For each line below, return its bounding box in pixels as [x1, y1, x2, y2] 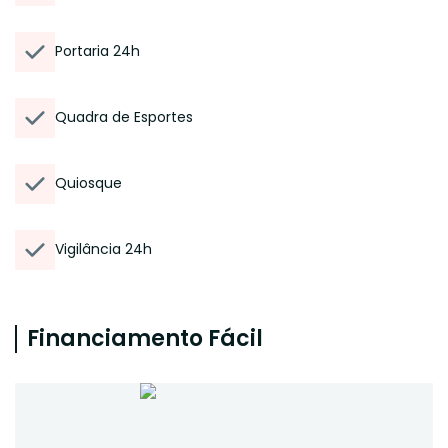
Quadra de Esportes [55, 107, 193, 127]
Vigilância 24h [55, 239, 152, 259]
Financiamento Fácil [27, 323, 263, 354]
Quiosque [55, 173, 122, 193]
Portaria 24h [55, 41, 140, 61]
